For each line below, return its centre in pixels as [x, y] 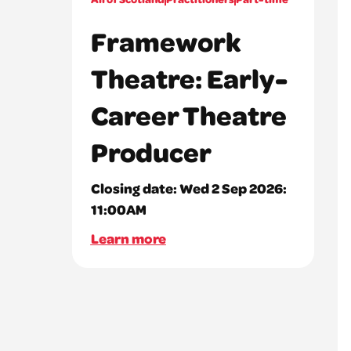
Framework [166, 41]
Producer [151, 151]
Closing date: [135, 188]
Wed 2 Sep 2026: [233, 188]
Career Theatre [188, 114]
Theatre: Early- [189, 78]
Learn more [128, 238]
